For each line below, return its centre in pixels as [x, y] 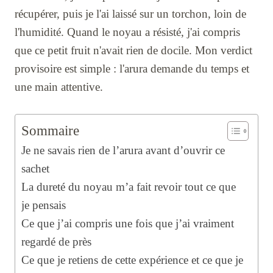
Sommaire [50, 131]
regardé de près [56, 242]
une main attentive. [59, 87]
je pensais [44, 205]
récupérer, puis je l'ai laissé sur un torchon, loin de [130, 14]
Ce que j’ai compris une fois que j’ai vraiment [128, 224]
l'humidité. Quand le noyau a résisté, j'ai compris [127, 32]
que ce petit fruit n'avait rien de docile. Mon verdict [133, 51]
